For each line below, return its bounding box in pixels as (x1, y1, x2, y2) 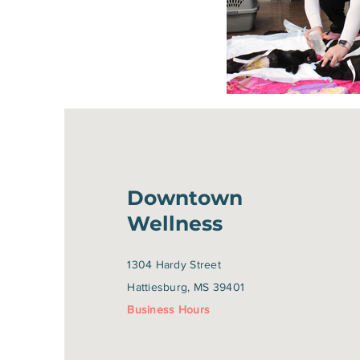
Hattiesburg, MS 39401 (127, 280, 245, 293)
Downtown (127, 186, 243, 210)
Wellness (127, 211, 223, 235)
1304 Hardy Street (127, 258, 222, 271)
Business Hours (127, 303, 211, 316)
